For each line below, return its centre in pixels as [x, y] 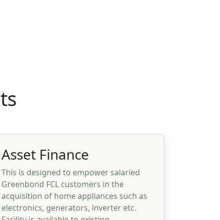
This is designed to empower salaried [71, 172]
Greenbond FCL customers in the [63, 184]
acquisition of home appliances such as [74, 196]
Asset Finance [45, 154]
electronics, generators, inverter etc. [69, 207]
